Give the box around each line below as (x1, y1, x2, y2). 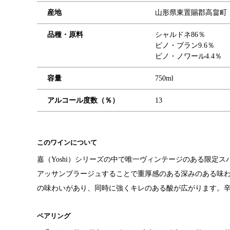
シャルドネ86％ (155, 31, 205, 39)
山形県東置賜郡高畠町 (155, 9, 227, 16)
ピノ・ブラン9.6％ (155, 42, 215, 49)
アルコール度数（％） (47, 97, 119, 104)
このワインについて (37, 139, 97, 146)
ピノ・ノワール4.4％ (155, 52, 222, 60)
